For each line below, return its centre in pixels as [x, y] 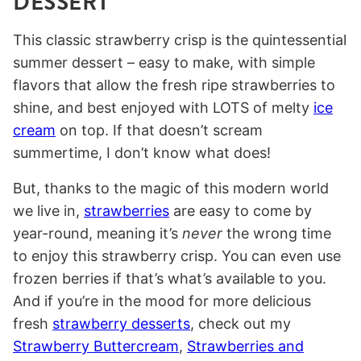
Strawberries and [245, 346]
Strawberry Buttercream [96, 346]
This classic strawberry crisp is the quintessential [180, 40]
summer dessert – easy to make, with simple [164, 63]
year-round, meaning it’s [98, 234]
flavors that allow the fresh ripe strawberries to [174, 85]
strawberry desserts [121, 324]
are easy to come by [241, 211]
